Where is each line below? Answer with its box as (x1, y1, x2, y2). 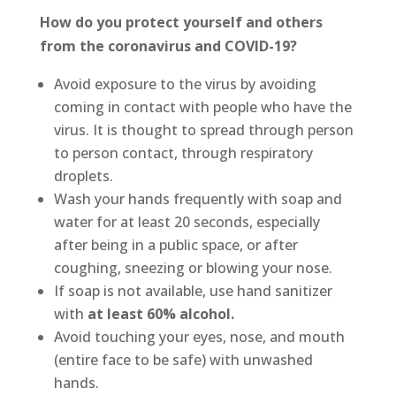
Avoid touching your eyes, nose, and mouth (53, 326, 345, 346)
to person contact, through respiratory (53, 142, 313, 163)
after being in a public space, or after (53, 234, 298, 255)
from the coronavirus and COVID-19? (39, 35, 297, 56)
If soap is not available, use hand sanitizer (53, 280, 332, 301)
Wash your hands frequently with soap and (53, 188, 342, 209)
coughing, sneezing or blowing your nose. (53, 257, 332, 278)
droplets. (53, 165, 113, 186)
